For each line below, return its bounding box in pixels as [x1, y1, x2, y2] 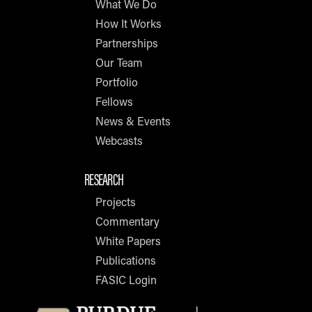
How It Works [95, 16, 162, 31]
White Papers [95, 233, 161, 248]
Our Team [95, 55, 143, 70]
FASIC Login [95, 272, 157, 287]
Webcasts [95, 133, 143, 148]
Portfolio [95, 75, 138, 89]
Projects [95, 194, 136, 209]
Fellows [95, 94, 133, 109]
